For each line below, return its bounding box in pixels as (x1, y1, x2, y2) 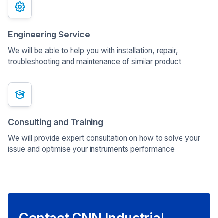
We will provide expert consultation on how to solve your (7, 133, 200, 143)
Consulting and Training (7, 117, 103, 127)
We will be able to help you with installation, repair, (7, 45, 178, 55)
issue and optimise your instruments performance (7, 145, 175, 154)
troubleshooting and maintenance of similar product (7, 56, 181, 66)
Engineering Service (7, 29, 90, 40)
